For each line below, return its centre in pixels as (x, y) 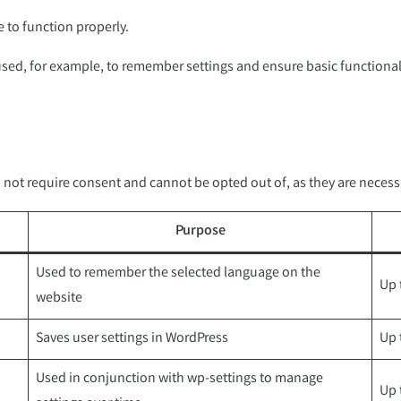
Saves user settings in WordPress (132, 338)
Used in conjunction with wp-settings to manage (179, 379)
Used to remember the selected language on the (178, 273)
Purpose (200, 231)
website (59, 298)
